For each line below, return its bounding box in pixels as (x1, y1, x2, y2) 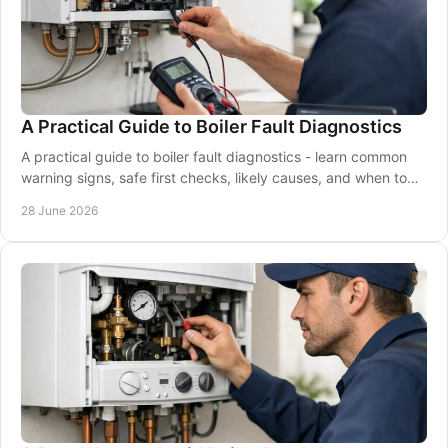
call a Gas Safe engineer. (21, 190, 182, 207)
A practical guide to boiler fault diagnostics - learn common (21, 148, 407, 165)
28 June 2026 (21, 203, 98, 218)
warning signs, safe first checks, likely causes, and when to (21, 169, 407, 186)
